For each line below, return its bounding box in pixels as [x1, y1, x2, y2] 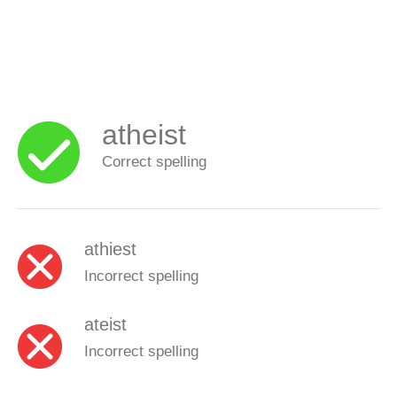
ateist [84, 314, 127, 334]
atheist [102, 119, 186, 151]
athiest [84, 238, 136, 259]
